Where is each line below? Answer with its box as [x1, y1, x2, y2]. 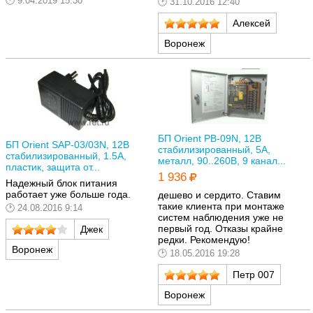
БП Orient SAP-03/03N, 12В [6, 138, 129, 150]
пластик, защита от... [6, 161, 100, 173]
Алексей [233, 17, 270, 29]
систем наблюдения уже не [158, 212, 284, 224]
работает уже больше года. [6, 189, 131, 201]
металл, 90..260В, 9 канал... [158, 154, 286, 166]
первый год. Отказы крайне [158, 223, 283, 235]
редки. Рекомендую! [158, 234, 250, 246]
